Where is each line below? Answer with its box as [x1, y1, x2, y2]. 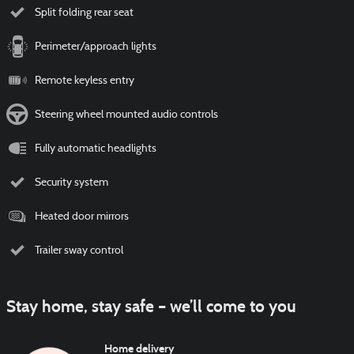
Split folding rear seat [35, 7, 134, 20]
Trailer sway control [35, 245, 123, 258]
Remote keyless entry [35, 75, 134, 88]
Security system [35, 177, 108, 190]
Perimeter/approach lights [35, 41, 156, 54]
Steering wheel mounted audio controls [35, 109, 218, 122]
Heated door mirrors [35, 211, 129, 224]
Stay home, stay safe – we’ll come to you [6, 296, 296, 318]
